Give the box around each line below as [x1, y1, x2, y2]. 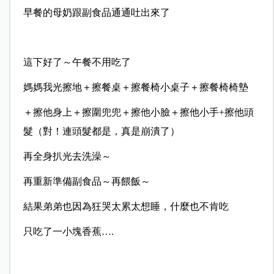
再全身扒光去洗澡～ [23, 151, 111, 162]
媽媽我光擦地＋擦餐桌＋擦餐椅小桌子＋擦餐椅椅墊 [23, 82, 248, 93]
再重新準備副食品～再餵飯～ [23, 176, 150, 187]
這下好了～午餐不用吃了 [23, 57, 131, 68]
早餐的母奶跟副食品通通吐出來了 [23, 7, 170, 18]
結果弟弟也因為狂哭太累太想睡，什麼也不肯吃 [23, 201, 229, 212]
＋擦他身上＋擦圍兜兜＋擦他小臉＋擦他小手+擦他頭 [23, 107, 254, 118]
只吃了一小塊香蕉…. [23, 226, 114, 237]
